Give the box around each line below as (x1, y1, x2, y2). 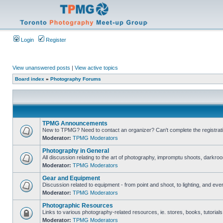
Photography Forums (50, 76, 101, 82)
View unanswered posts (12, 65, 70, 71)
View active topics (75, 65, 118, 71)
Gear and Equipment (42, 175, 100, 182)
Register (44, 37, 66, 43)
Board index (15, 76, 44, 82)
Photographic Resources (42, 202, 113, 209)
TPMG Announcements (42, 120, 108, 127)
